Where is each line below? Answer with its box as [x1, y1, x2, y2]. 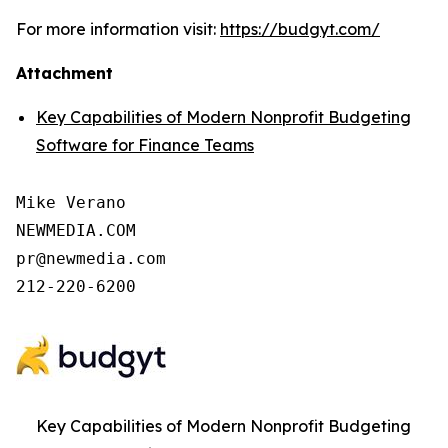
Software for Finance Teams [36, 135, 254, 155]
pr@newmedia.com [16, 249, 166, 268]
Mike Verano [16, 193, 126, 212]
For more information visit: [16, 19, 220, 39]
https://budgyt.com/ [220, 19, 380, 39]
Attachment [16, 63, 113, 83]
